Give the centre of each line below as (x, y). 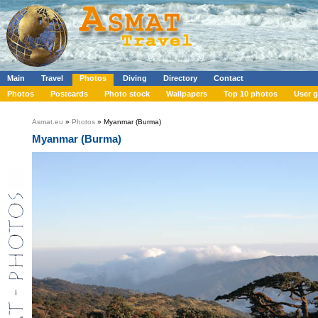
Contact (229, 78)
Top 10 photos (251, 94)
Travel (52, 78)
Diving (135, 78)
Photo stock (127, 94)
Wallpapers (187, 94)
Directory (180, 78)
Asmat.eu (48, 122)
